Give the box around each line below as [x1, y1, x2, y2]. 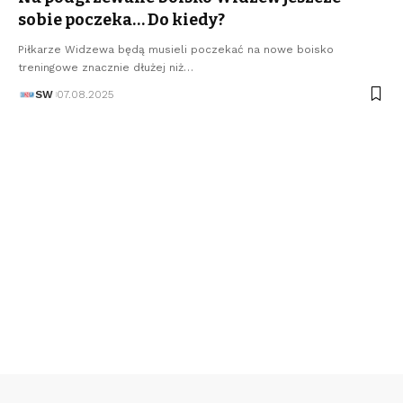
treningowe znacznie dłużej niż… [18, 60, 193, 74]
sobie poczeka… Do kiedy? [18, 9, 225, 30]
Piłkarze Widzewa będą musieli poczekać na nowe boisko [18, 42, 334, 56]
